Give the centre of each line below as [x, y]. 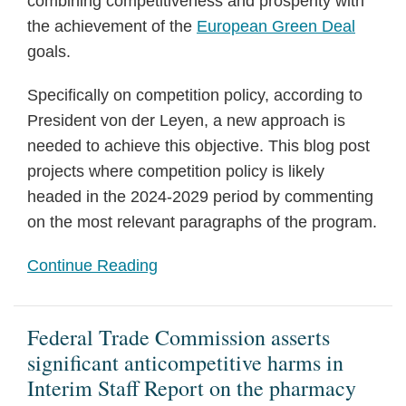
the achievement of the [112, 26]
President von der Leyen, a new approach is [186, 121]
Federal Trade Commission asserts [179, 337]
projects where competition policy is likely [176, 171]
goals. [49, 52]
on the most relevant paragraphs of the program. [202, 222]
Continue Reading [92, 266]
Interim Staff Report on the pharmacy [192, 388]
